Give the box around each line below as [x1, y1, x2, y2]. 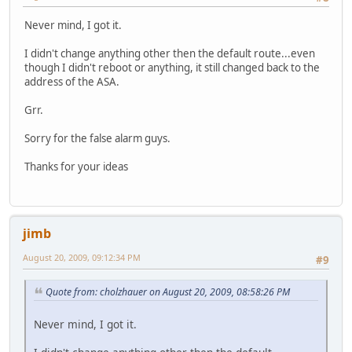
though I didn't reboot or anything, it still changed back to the [24, 60, 320, 75]
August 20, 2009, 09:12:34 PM [23, 251, 141, 263]
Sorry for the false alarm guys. [24, 130, 173, 145]
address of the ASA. [24, 74, 119, 89]
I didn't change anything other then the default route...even [24, 46, 315, 60]
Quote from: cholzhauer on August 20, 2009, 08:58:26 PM [46, 285, 290, 299]
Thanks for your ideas [24, 159, 128, 174]
